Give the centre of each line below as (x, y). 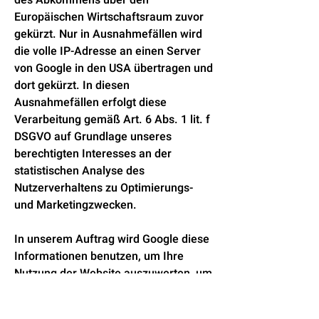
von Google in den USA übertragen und (114, 68)
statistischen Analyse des (79, 171)
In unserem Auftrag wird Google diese (112, 239)
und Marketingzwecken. (75, 205)
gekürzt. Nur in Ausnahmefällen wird (108, 34)
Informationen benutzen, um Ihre (99, 256)
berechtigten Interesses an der (93, 154)
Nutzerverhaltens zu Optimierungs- (104, 188)
